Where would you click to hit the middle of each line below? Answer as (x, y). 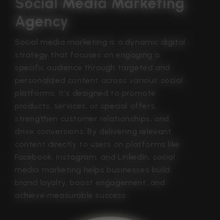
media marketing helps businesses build (93, 169)
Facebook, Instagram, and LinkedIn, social (95, 157)
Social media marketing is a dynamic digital (100, 42)
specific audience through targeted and (93, 67)
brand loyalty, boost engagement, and (90, 182)
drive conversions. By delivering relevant (93, 131)
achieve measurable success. (71, 195)
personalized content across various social (99, 80)
